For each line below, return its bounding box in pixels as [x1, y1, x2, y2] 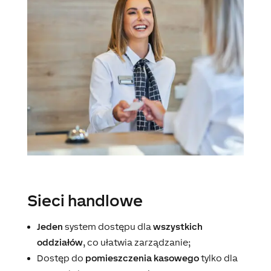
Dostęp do [36, 252, 85, 263]
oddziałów [36, 237, 83, 247]
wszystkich [152, 221, 203, 232]
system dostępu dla [62, 221, 153, 232]
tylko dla [198, 252, 238, 263]
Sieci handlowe [27, 191, 143, 210]
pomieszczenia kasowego [85, 252, 199, 263]
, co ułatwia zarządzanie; [82, 237, 191, 247]
